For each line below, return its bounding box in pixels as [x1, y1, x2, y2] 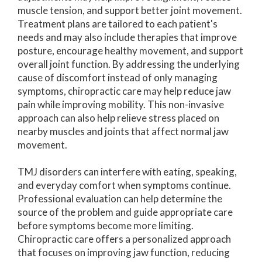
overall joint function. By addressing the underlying [18, 57, 240, 70]
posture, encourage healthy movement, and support [18, 44, 243, 57]
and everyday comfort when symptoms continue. [18, 178, 231, 191]
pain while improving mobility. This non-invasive [18, 98, 224, 111]
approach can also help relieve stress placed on [18, 111, 219, 124]
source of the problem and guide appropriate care [18, 205, 233, 218]
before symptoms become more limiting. [18, 219, 194, 232]
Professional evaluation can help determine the [18, 192, 222, 205]
